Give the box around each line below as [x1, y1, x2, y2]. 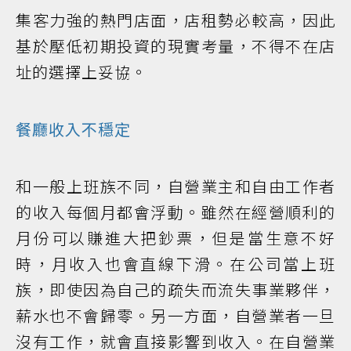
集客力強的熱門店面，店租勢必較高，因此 [16, 8, 335, 31]
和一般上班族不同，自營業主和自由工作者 [16, 174, 335, 197]
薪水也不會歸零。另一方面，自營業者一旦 [16, 303, 335, 327]
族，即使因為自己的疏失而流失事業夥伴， [16, 277, 335, 301]
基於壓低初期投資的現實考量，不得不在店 [16, 34, 335, 57]
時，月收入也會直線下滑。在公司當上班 [16, 251, 335, 275]
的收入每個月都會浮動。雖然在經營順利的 [16, 200, 335, 223]
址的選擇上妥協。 [16, 60, 147, 83]
